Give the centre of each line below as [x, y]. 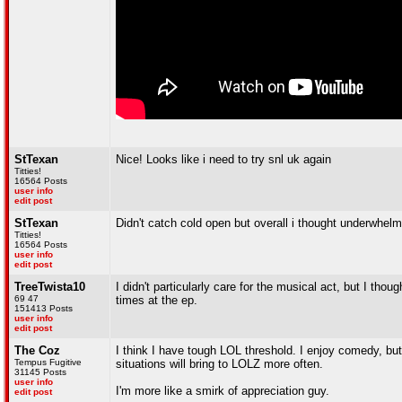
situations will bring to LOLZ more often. [219, 364]
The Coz [37, 350]
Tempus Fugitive [48, 362]
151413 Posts [44, 308]
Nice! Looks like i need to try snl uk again [223, 159]
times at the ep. [157, 300]
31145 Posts [40, 372]
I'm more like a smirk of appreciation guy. [223, 391]
